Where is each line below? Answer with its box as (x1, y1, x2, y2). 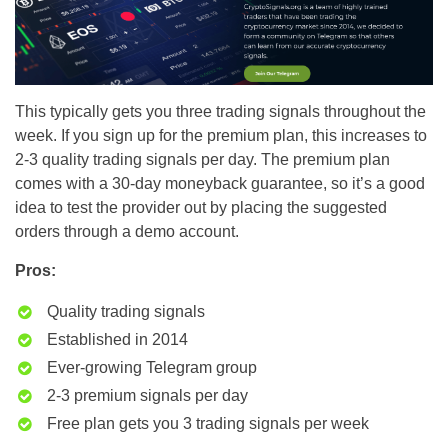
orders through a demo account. (15, 223, 239, 241)
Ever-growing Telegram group (47, 359, 257, 377)
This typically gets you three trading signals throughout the (15, 103, 426, 121)
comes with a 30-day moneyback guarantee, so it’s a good (15, 175, 425, 193)
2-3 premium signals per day (47, 387, 248, 405)
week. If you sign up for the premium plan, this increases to (15, 127, 427, 145)
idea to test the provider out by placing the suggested (15, 199, 387, 217)
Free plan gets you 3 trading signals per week (47, 415, 369, 433)
